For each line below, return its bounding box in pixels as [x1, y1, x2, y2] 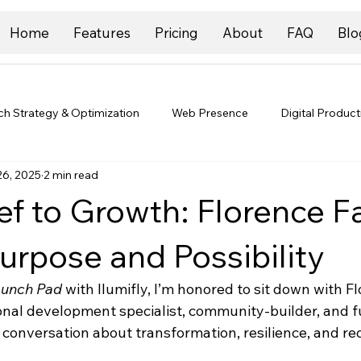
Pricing [154, 23, 198, 41]
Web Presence [172, 105, 248, 120]
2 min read [44, 167, 98, 182]
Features [73, 23, 131, 41]
